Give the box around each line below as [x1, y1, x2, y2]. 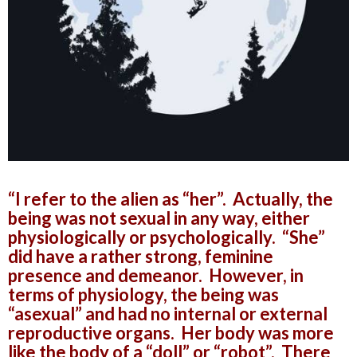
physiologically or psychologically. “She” [8, 226, 325, 249]
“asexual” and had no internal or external [8, 303, 328, 325]
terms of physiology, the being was [8, 284, 279, 306]
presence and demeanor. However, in [8, 265, 304, 287]
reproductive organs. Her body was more [8, 322, 334, 344]
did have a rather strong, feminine [8, 245, 273, 268]
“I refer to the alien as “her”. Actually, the [8, 188, 333, 210]
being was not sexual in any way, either [8, 207, 310, 229]
